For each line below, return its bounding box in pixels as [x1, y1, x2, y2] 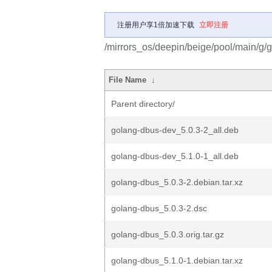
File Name [109, 75, 147, 84]
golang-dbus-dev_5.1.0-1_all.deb [111, 151, 239, 161]
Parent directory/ [111, 99, 175, 109]
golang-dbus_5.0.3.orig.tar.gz [111, 229, 224, 239]
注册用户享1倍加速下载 [117, 21, 194, 29]
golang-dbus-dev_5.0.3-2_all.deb [111, 125, 239, 135]
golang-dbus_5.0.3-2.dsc [111, 203, 207, 213]
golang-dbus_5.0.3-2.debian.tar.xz [111, 177, 243, 187]
